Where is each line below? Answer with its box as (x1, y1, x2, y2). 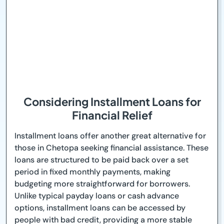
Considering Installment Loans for (23, 94, 201, 109)
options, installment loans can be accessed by (14, 202, 185, 213)
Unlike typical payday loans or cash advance (14, 190, 179, 201)
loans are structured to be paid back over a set (14, 154, 188, 165)
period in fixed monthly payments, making (14, 166, 170, 177)
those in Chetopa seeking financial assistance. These (14, 142, 208, 153)
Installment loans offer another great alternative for (14, 130, 206, 141)
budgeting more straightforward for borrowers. (14, 178, 190, 189)
